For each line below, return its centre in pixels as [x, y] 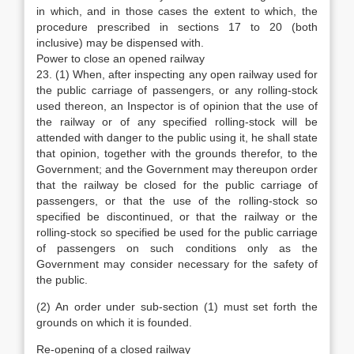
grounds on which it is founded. [114, 322]
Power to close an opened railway [121, 58]
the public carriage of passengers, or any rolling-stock [177, 90]
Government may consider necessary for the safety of [177, 264]
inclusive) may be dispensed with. [120, 43]
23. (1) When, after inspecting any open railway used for [177, 74]
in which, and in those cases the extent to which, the [177, 11]
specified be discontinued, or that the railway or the [177, 217]
